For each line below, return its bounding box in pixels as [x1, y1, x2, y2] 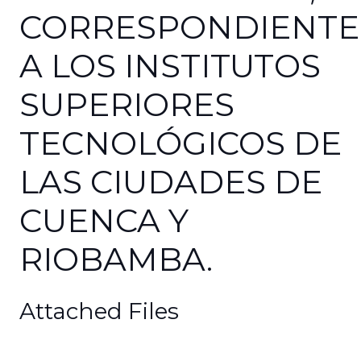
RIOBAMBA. [19, 239, 213, 279]
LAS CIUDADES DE [19, 162, 322, 201]
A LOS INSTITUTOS [19, 46, 321, 85]
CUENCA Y [19, 201, 189, 240]
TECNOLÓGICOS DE [19, 123, 342, 163]
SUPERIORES [19, 85, 234, 124]
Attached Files [19, 297, 179, 325]
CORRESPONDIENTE [19, 7, 359, 47]
